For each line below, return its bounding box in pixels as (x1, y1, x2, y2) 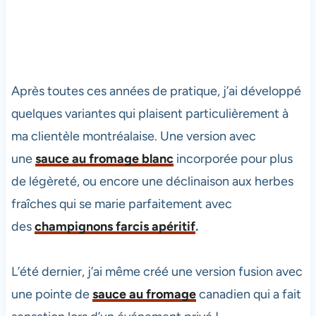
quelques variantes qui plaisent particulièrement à (11, 106, 288, 122)
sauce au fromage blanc (35, 151, 174, 167)
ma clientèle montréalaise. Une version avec (11, 128, 256, 145)
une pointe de (11, 286, 92, 303)
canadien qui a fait (195, 286, 301, 303)
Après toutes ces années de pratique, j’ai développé (11, 83, 301, 99)
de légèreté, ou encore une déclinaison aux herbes (11, 174, 293, 190)
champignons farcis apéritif (34, 219, 195, 235)
